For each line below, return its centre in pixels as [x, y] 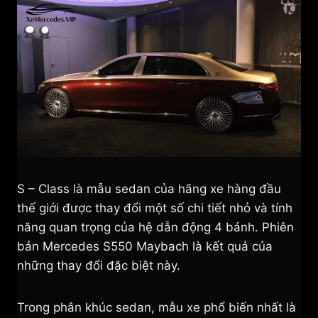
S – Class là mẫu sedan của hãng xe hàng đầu [149, 189]
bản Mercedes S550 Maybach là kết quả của [145, 247]
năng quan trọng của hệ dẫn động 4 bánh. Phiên [155, 227]
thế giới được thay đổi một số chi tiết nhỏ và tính [155, 208]
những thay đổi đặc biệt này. [99, 266]
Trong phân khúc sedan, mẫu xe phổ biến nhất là [157, 308]
